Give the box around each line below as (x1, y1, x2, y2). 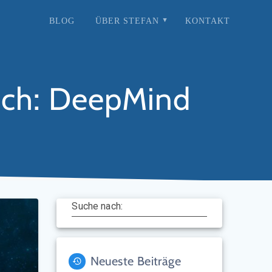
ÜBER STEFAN (95, 15, 160, 25)
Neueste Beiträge (90, 254, 181, 269)
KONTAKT (185, 15, 230, 25)
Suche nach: (72, 200, 123, 212)
